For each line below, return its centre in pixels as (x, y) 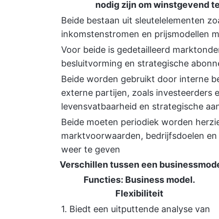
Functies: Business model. (139, 180)
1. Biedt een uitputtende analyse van (136, 209)
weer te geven (91, 149)
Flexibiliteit (139, 193)
